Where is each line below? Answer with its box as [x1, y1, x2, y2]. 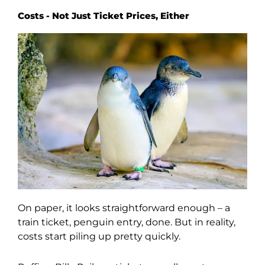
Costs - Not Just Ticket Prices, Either [18, 10, 189, 21]
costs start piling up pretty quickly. [18, 231, 180, 243]
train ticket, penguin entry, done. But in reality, [18, 216, 235, 228]
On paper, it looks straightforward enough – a [18, 202, 230, 214]
